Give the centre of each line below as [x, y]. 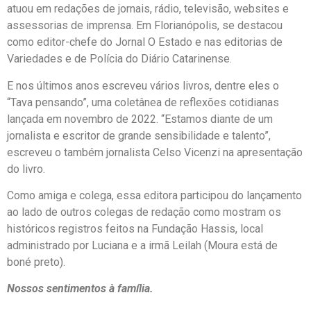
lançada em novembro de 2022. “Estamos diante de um [140, 119]
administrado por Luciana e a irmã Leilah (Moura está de [142, 246]
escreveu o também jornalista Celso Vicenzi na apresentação [155, 152]
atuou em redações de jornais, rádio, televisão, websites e [148, 9]
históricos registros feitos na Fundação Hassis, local [135, 229]
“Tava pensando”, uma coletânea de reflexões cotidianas [143, 102]
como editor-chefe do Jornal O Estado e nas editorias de [145, 42]
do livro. [26, 169]
